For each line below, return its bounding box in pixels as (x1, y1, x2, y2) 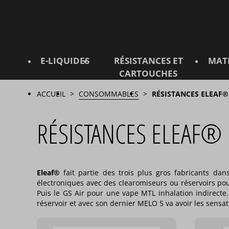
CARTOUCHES (119, 67, 178, 80)
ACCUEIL (37, 89, 65, 99)
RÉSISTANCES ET (113, 55, 183, 67)
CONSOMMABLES (79, 89, 139, 99)
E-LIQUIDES (40, 55, 89, 67)
